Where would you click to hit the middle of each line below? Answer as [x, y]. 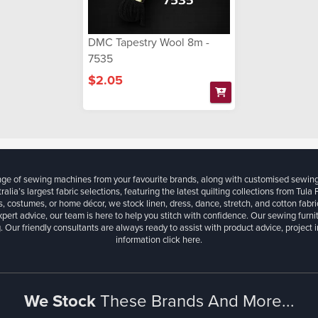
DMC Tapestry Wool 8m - [149, 42]
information [139, 240]
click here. [182, 240]
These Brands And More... [197, 301]
